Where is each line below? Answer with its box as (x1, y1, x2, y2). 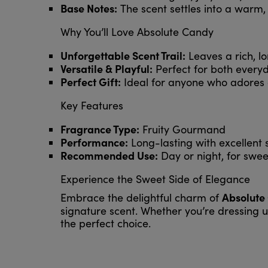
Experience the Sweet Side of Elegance (60, 172, 250, 187)
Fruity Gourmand (139, 122, 226, 137)
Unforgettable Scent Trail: (60, 48, 185, 63)
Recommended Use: (60, 148, 158, 163)
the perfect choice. (60, 216, 151, 231)
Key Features (60, 98, 123, 113)
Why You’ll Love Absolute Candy (60, 25, 214, 39)
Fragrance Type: (60, 121, 139, 137)
